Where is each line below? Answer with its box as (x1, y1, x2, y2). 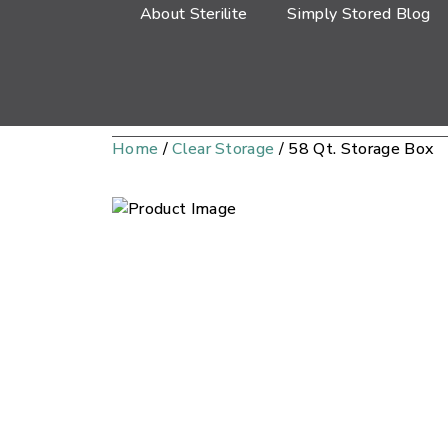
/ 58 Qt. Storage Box (274, 138, 434, 160)
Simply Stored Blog (287, 3, 431, 25)
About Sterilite (139, 3, 248, 25)
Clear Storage (172, 138, 275, 160)
